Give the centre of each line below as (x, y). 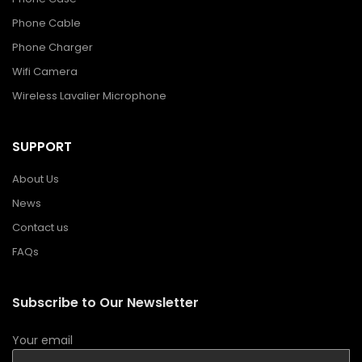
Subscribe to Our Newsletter (105, 303)
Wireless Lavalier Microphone (89, 96)
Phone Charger (53, 47)
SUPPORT (42, 147)
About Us (36, 179)
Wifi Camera (45, 72)
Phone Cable (46, 23)
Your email (42, 340)
